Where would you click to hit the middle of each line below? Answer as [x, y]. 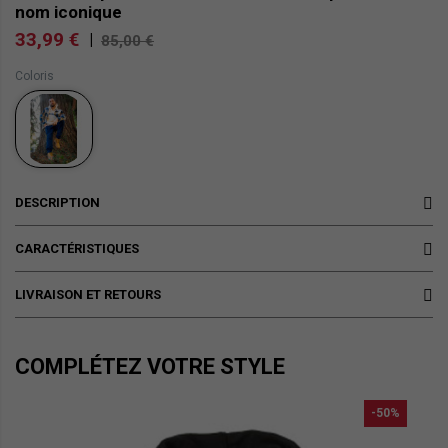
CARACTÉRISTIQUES [77, 249]
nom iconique [68, 12]
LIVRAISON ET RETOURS [88, 295]
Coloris [34, 76]
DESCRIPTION [57, 203]
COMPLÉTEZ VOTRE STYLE [150, 367]
